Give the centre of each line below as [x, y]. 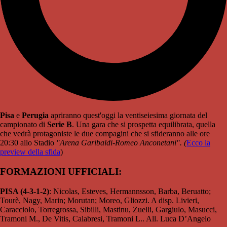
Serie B [60, 125]
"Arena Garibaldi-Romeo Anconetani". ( [121, 143]
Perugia [35, 116]
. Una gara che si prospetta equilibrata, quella [144, 125]
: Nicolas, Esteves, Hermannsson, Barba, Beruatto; [130, 191]
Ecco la [198, 143]
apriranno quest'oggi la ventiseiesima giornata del [128, 116]
